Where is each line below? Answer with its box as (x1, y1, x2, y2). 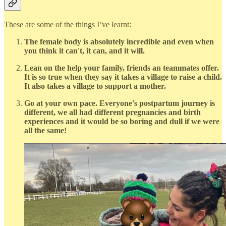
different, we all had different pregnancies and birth (24, 108, 201, 117)
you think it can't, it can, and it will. (24, 46, 145, 55)
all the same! (24, 126, 67, 135)
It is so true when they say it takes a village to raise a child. (24, 73, 222, 82)
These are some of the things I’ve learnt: (4, 20, 131, 29)
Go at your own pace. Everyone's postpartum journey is (24, 99, 215, 108)
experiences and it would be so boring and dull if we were (24, 117, 219, 126)
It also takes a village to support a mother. (24, 82, 166, 91)
